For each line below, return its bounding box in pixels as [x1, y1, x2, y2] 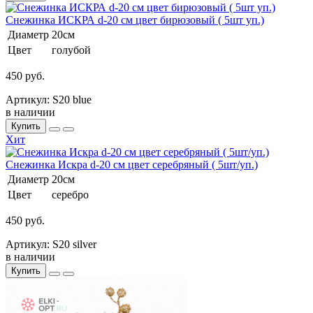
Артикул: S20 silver [6, 238, 96, 250]
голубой [52, 43, 91, 56]
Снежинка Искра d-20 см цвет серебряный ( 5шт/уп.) [6, 158, 258, 170]
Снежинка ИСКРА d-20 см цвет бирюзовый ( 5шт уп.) [6, 13, 264, 26]
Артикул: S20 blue [6, 93, 92, 105]
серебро [52, 188, 89, 201]
